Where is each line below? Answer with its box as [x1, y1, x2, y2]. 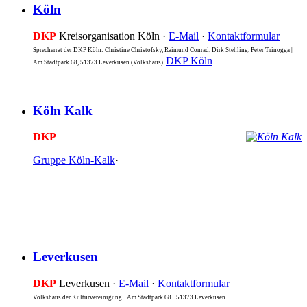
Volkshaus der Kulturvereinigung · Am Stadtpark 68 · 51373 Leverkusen [33, 293, 225, 301]
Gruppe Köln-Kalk [33, 154, 115, 167]
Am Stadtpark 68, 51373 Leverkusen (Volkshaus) [33, 58, 166, 66]
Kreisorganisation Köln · [56, 29, 169, 42]
